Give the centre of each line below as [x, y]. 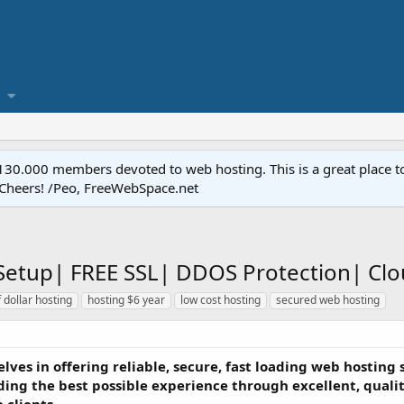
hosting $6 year [126, 300]
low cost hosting [220, 300]
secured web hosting [328, 300]
